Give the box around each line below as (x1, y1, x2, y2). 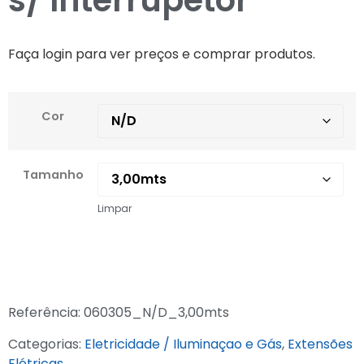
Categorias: (8, 334, 81, 353)
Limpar (97, 201, 132, 216)
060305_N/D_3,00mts (84, 302, 229, 322)
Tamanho (22, 167, 84, 184)
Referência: (8, 302, 84, 322)
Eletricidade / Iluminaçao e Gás (84, 334, 282, 353)
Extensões (288, 334, 353, 353)
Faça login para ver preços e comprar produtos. (8, 44, 315, 63)
